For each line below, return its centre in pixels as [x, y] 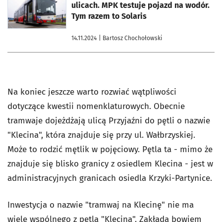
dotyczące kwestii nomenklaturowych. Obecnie [96, 107]
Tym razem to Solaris [109, 16]
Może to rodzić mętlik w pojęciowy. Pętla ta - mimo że [110, 150]
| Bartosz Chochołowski [130, 38]
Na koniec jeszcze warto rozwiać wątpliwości [92, 92]
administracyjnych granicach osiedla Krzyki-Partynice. [111, 178]
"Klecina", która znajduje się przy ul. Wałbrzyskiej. [101, 135]
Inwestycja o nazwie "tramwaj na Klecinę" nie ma [101, 205]
